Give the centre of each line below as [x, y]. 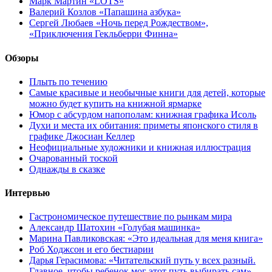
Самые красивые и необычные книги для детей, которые [147, 92]
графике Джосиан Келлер [82, 136]
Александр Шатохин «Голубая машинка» [115, 228]
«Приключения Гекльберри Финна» [104, 34]
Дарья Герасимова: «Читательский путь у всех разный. [142, 260]
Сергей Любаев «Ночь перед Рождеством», [119, 23]
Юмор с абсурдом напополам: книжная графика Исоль [143, 114]
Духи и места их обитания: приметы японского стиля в [144, 125]
